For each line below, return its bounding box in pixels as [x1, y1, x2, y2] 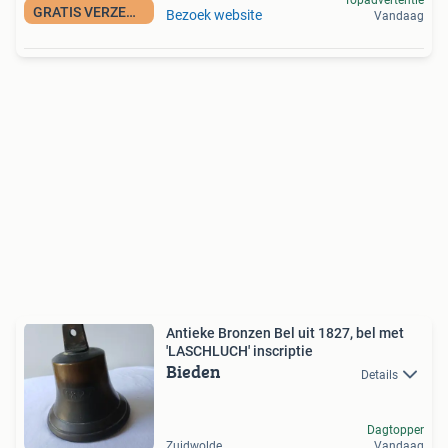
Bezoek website [166, 7, 262, 24]
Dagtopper [367, 423, 424, 438]
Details [361, 367, 398, 382]
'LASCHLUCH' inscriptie [166, 343, 313, 360]
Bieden [166, 358, 221, 386]
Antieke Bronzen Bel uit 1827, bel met [166, 325, 404, 342]
